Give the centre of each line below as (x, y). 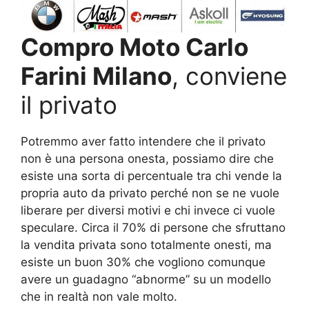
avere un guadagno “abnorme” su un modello (146, 280)
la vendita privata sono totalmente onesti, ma (146, 245)
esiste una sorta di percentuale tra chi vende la (151, 176)
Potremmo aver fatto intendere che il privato (143, 142)
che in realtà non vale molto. (99, 297)
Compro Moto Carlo (134, 47)
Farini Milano (96, 76)
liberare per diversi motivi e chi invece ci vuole (148, 211)
